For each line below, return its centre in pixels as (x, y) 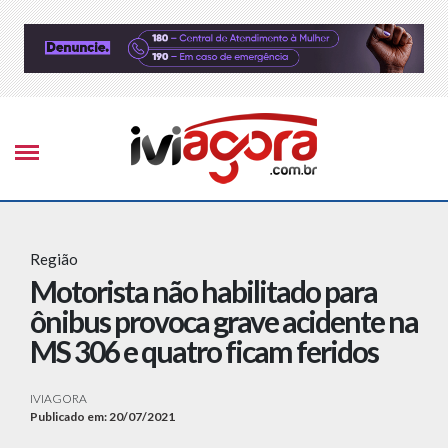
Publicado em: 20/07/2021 (102, 417)
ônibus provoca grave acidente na (224, 321)
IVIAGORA (58, 399)
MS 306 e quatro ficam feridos (204, 351)
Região (54, 259)
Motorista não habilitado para (203, 291)
